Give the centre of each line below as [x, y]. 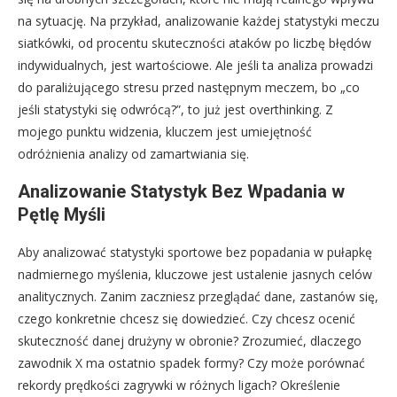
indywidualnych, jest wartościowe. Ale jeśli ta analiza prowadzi [195, 65]
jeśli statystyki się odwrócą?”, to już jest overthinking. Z [175, 109]
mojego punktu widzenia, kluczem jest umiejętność [165, 131]
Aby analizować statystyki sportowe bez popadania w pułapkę [195, 252]
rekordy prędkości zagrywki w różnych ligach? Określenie [179, 385]
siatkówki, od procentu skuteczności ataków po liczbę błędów [195, 43]
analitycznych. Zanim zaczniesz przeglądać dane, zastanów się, [198, 296]
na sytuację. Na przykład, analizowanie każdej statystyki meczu [198, 20]
